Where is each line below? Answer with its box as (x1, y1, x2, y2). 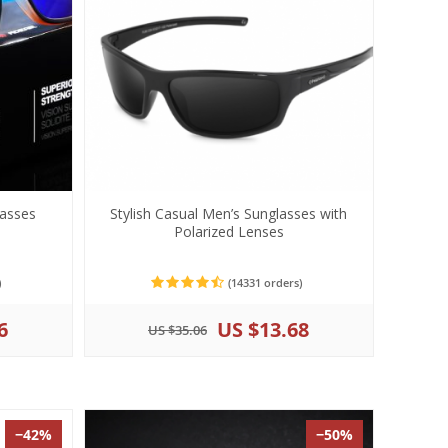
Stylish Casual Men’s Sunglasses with (110, 204, 347, 223)
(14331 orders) (225, 275, 302, 290)
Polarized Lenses (173, 222, 284, 241)
